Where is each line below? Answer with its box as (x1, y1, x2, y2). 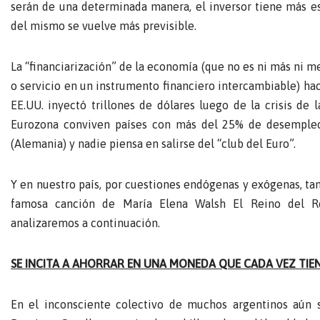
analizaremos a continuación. (11, 216, 160, 229)
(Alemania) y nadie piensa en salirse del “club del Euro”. (11, 136, 296, 150)
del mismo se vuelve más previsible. (11, 19, 196, 32)
